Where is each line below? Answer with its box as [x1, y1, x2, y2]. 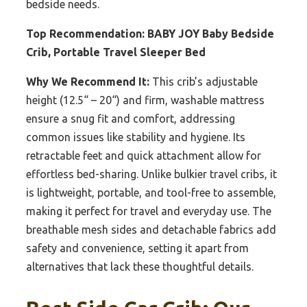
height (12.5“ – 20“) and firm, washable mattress [26, 94, 265, 107]
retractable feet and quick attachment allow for [26, 149, 261, 162]
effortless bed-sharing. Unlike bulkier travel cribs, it [26, 168, 277, 181]
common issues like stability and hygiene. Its [26, 131, 245, 144]
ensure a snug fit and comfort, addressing [26, 112, 235, 125]
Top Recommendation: [26, 27, 145, 40]
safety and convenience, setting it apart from [26, 242, 249, 255]
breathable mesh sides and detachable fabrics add [26, 223, 276, 236]
